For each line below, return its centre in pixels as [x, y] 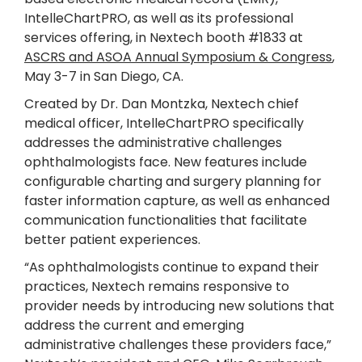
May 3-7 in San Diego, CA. [104, 76]
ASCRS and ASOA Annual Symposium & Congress [178, 57]
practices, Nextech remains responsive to [157, 286]
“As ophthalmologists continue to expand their [172, 267]
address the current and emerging [134, 325]
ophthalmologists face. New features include [166, 162]
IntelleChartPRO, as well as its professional [159, 18]
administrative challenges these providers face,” [178, 345]
